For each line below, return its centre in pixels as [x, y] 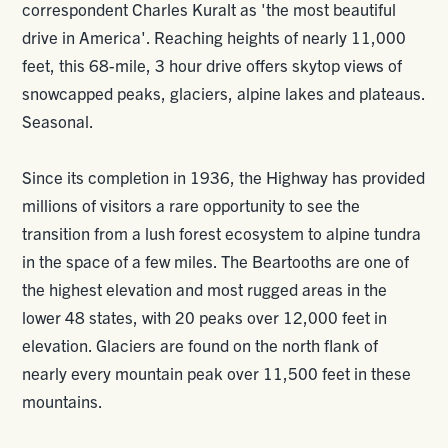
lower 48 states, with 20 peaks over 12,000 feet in [205, 316]
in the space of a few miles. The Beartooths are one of [216, 260]
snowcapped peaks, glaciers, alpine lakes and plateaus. [224, 92]
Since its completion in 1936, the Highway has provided [224, 176]
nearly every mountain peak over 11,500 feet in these [217, 372]
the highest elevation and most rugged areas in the [205, 288]
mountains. [63, 400]
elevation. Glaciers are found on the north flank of [200, 344]
